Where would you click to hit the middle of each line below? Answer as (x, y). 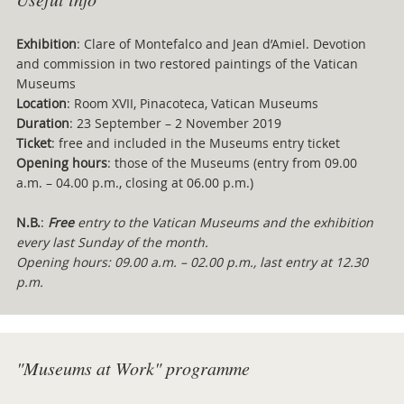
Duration (42, 123)
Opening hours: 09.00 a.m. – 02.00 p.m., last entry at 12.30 (192, 262)
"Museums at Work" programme (133, 368)
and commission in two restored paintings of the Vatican (187, 64)
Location (41, 103)
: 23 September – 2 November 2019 (175, 123)
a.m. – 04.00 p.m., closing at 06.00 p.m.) (134, 183)
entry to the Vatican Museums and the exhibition (223, 222)
